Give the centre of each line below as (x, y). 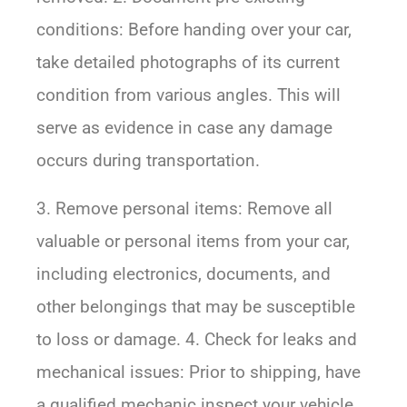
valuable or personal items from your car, (193, 242)
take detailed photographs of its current (188, 63)
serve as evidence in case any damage (184, 128)
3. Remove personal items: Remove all (184, 209)
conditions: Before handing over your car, (194, 30)
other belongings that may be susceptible (196, 307)
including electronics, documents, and (184, 274)
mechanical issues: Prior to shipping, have (199, 372)
